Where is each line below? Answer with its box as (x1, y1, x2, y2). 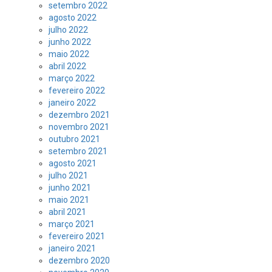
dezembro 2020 (49, 256, 110, 265)
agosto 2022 (49, 13, 97, 22)
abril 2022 (49, 61, 86, 71)
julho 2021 (49, 171, 88, 180)
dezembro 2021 (49, 110, 110, 120)
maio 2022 (49, 49, 89, 59)
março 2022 (49, 73, 95, 83)
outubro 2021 (49, 134, 100, 144)
